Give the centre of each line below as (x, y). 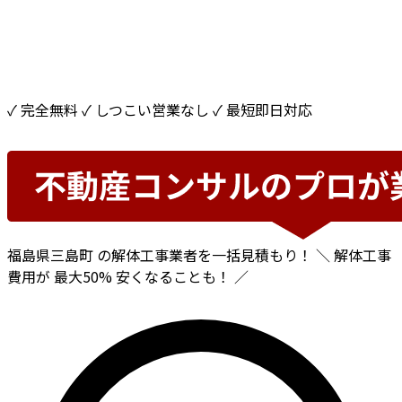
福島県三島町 (50, 254)
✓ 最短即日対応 (262, 109)
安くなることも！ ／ (180, 276)
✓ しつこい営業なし (145, 109)
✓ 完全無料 (43, 109)
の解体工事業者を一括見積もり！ (205, 254)
